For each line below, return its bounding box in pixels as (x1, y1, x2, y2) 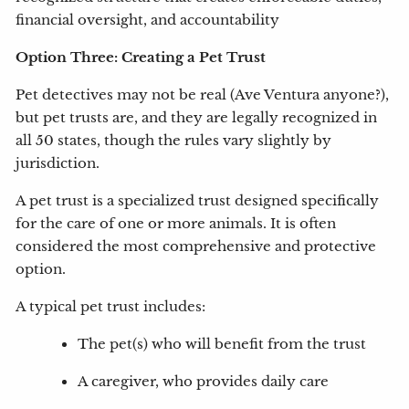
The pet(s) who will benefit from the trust (78, 336, 367, 353)
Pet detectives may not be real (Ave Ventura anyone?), (16, 87, 390, 104)
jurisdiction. (16, 155, 100, 173)
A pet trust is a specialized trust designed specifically (16, 193, 380, 210)
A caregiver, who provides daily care (78, 373, 330, 391)
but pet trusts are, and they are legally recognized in (16, 110, 378, 127)
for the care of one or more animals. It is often (16, 215, 337, 233)
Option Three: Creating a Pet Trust (16, 49, 267, 67)
